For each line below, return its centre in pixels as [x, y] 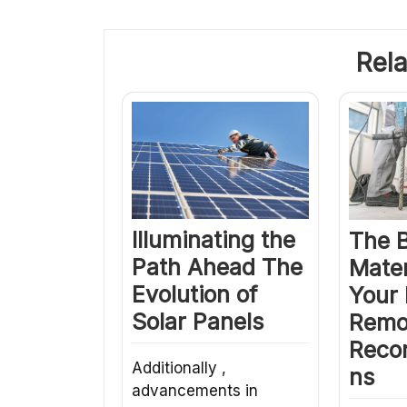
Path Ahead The [217, 267]
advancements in [195, 390]
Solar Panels [198, 321]
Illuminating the [213, 239]
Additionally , [179, 367]
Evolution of [194, 294]
